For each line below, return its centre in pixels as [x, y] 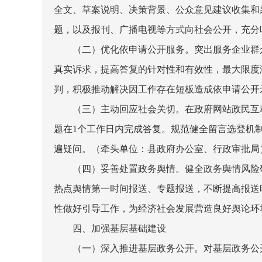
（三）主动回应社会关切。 [129, 109]
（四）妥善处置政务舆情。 [129, 169]
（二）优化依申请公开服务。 [133, 49]
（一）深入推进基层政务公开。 [138, 248]
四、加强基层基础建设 [119, 228]
